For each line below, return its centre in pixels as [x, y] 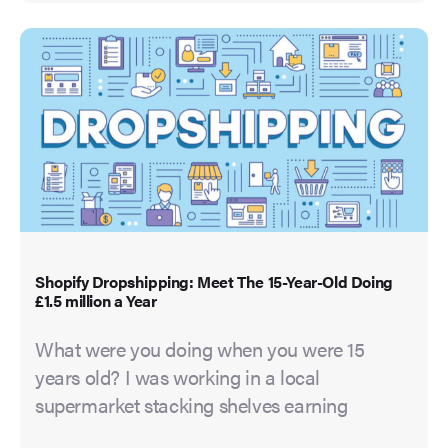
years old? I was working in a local [178, 377]
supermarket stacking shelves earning [191, 405]
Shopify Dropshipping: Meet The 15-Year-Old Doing [214, 282]
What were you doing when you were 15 [200, 349]
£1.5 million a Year [96, 301]
